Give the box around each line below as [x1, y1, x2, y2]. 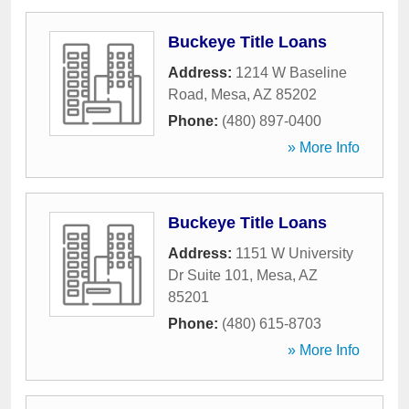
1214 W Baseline [236, 65, 347, 80]
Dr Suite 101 [168, 267, 249, 283]
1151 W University [236, 246, 353, 261]
